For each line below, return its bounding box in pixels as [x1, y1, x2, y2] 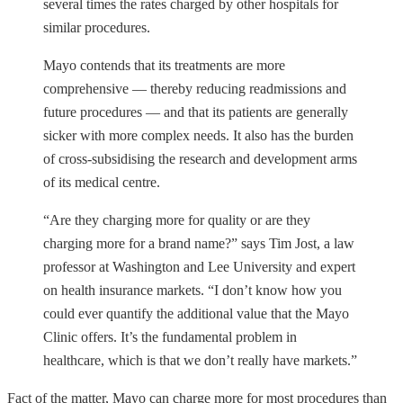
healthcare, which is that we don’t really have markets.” [43, 352, 357, 368]
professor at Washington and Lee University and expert [43, 258, 355, 274]
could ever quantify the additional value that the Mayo [43, 305, 349, 321]
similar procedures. [43, 19, 150, 35]
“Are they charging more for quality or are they [43, 211, 310, 228]
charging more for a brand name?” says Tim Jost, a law [43, 235, 354, 251]
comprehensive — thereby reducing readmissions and [43, 80, 346, 96]
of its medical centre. [43, 174, 160, 190]
